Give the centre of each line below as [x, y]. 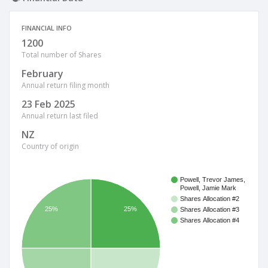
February [42, 74]
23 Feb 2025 [48, 104]
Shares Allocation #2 [210, 199]
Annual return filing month [66, 85]
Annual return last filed [60, 116]
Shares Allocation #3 [210, 210]
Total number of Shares [61, 55]
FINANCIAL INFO [47, 28]
